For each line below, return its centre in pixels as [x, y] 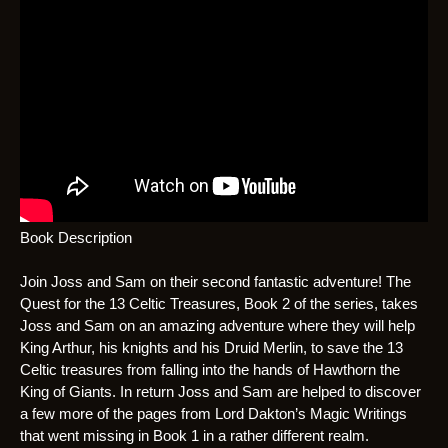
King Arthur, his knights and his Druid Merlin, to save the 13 [211, 348]
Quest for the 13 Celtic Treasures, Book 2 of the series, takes [219, 304]
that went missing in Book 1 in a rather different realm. [194, 436]
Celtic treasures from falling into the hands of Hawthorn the [210, 370]
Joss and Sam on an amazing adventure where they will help [217, 326]
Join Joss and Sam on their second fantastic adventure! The [215, 282]
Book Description [76, 238]
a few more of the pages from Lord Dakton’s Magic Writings [213, 414]
